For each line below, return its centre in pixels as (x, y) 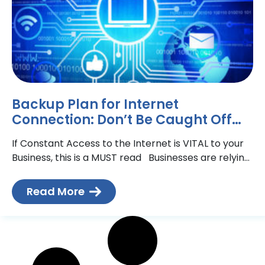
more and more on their (68, 172)
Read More (56, 191)
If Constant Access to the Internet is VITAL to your (128, 143)
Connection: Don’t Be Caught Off (122, 120)
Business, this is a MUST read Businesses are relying (131, 158)
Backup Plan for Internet (95, 104)
